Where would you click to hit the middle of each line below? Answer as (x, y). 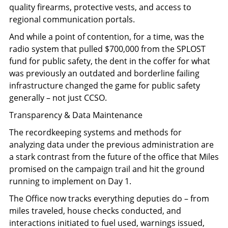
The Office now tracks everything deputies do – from (109, 198)
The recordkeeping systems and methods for (95, 132)
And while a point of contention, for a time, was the (107, 36)
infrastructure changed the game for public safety (105, 85)
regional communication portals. (72, 19)
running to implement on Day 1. (70, 181)
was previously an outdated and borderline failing (104, 73)
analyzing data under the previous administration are (111, 144)
